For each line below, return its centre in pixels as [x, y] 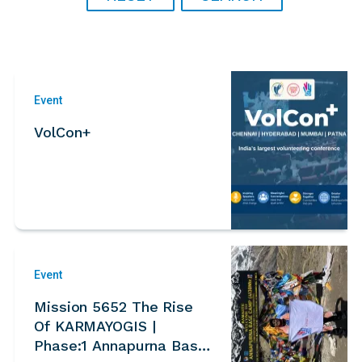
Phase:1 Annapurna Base [63, 345]
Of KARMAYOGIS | [95, 326]
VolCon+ [63, 132]
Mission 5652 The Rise [114, 306]
